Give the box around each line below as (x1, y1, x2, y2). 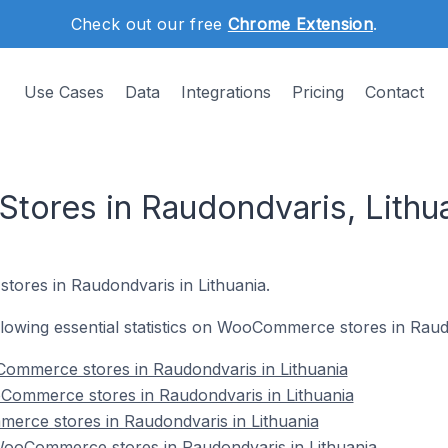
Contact (365, 82, 424, 102)
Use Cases (24, 82, 104, 102)
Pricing (292, 82, 344, 102)
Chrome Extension (227, 14, 373, 34)
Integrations (181, 82, 271, 102)
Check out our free (70, 14, 228, 34)
